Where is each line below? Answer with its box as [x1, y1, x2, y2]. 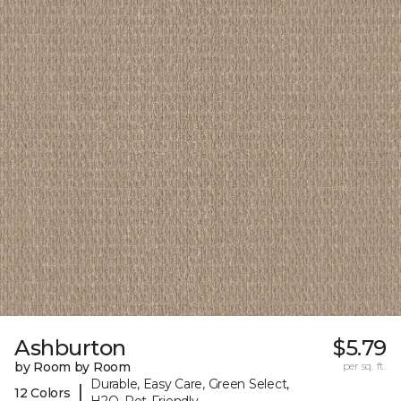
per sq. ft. [342, 359, 387, 373]
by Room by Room [14, 359, 131, 376]
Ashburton [14, 335, 126, 362]
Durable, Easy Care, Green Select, [90, 376, 289, 393]
